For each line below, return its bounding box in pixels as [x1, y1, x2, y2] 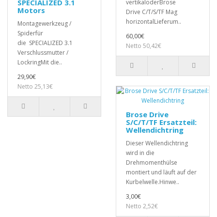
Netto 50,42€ [126, 42, 161, 50]
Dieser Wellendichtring [126, 139, 188, 148]
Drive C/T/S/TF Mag [126, 8, 177, 16]
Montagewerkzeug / [17, 19, 71, 28]
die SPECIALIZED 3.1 [17, 39, 73, 47]
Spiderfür [17, 29, 43, 38]
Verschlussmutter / [17, 48, 68, 57]
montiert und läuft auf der [126, 168, 197, 177]
